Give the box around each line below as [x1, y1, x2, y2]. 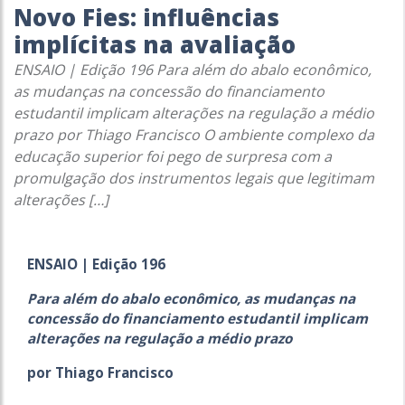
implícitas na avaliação [14, 29, 296, 61]
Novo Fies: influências [14, 2, 279, 33]
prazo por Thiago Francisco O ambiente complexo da [14, 125, 374, 145]
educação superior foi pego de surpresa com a [14, 146, 332, 166]
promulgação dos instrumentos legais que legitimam [14, 168, 374, 188]
